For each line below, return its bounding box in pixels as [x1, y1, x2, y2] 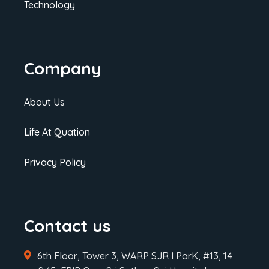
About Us [23, 95, 65, 108]
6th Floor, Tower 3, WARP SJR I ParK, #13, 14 [37, 249, 232, 262]
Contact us [23, 214, 110, 236]
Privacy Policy [23, 156, 86, 168]
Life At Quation [23, 125, 90, 138]
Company [23, 57, 101, 79]
